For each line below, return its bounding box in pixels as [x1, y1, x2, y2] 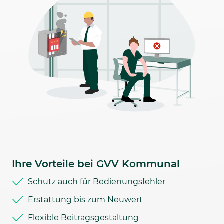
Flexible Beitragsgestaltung [28, 213, 139, 222]
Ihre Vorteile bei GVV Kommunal [12, 158, 180, 170]
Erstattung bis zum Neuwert [28, 195, 143, 204]
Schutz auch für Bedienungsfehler [28, 177, 165, 186]
